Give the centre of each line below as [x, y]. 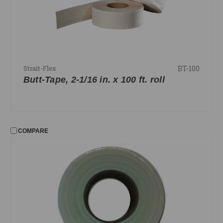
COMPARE [33, 131]
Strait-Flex [40, 68]
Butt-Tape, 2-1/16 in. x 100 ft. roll [94, 80]
